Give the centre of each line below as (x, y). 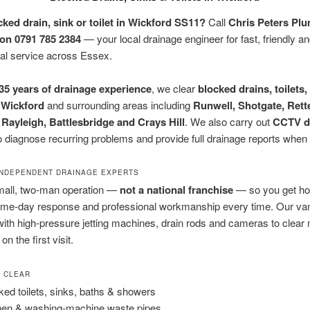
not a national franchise (176, 190)
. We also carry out (228, 122)
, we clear (174, 89)
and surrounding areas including (118, 105)
